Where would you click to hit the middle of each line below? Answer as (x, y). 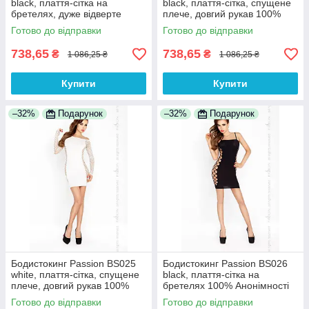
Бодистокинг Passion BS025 (73, 264)
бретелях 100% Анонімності (226, 286)
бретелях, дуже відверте (66, 14)
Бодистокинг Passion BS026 (225, 264)
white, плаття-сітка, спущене (75, 275)
